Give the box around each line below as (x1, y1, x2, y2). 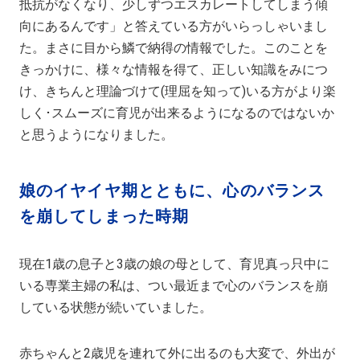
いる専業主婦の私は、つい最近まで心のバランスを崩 (19, 277, 329, 293)
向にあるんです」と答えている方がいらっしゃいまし (19, 18, 329, 34)
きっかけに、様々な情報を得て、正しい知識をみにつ (19, 61, 329, 77)
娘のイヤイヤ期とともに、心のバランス (19, 181, 325, 199)
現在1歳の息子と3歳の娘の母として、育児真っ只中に (19, 256, 330, 272)
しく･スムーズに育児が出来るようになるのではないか (19, 104, 335, 121)
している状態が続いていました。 (19, 299, 213, 315)
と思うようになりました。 (19, 126, 174, 142)
